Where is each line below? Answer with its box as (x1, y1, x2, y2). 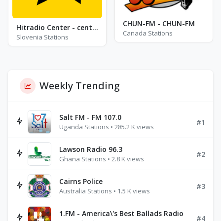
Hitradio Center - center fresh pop (92, 23, 98, 32)
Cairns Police (59, 177, 103, 186)
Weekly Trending (39, 79, 120, 92)
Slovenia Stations (16, 33, 69, 41)
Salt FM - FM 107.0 (59, 112, 121, 122)
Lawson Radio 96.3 (59, 145, 122, 154)
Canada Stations (123, 28, 173, 37)
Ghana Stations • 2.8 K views (59, 154, 144, 163)
